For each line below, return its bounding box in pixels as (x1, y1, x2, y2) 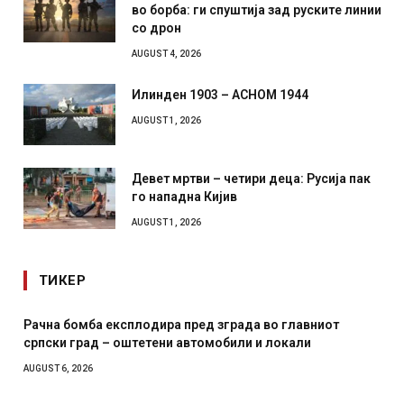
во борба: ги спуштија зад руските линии (132, 2, 381, 17)
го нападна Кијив (132, 188, 237, 204)
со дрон (132, 20, 181, 35)
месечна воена (198, 335, 292, 350)
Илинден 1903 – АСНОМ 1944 (132, 87, 308, 102)
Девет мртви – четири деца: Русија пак (132, 170, 371, 186)
